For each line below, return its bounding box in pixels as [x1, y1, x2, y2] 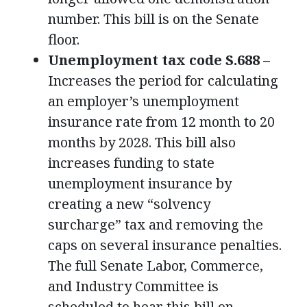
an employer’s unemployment [48, 92, 239, 111]
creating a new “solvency [48, 195, 210, 214]
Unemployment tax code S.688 [48, 51, 263, 70]
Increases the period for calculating [48, 71, 278, 90]
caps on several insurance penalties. [48, 236, 282, 255]
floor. [48, 30, 79, 49]
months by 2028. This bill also [48, 133, 236, 152]
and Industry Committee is [48, 277, 219, 296]
